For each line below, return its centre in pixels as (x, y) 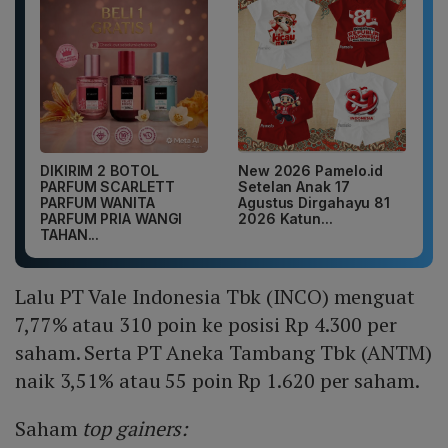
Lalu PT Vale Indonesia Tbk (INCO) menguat (215, 296)
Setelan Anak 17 (294, 186)
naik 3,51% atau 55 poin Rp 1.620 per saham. (217, 380)
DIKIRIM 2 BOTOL (99, 170)
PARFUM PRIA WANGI (111, 218)
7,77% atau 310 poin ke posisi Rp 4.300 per (206, 324)
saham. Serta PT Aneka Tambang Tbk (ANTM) (223, 352)
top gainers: (135, 428)
